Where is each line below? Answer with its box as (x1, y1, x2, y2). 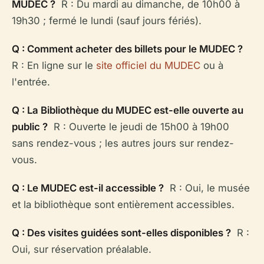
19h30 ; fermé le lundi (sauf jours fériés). (12, 15, 202, 27)
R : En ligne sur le (12, 60, 96, 71)
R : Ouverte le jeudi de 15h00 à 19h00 (48, 121, 229, 133)
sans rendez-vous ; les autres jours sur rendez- (12, 137, 234, 149)
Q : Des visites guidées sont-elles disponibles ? (12, 227, 231, 239)
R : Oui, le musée (164, 182, 250, 194)
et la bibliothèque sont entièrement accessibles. (12, 199, 235, 210)
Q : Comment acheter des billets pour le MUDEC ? (12, 43, 243, 55)
